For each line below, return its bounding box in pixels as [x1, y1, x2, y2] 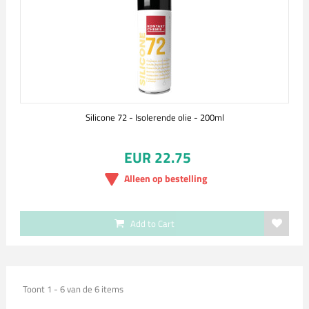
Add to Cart [130, 217, 175, 230]
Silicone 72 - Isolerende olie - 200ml [85, 110, 224, 124]
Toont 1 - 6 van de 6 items [22, 282, 123, 296]
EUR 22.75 [123, 146, 191, 168]
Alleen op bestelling [124, 171, 207, 186]
